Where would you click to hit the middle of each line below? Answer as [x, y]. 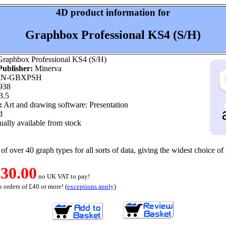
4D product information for [113, 12]
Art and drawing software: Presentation [65, 105]
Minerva [47, 68]
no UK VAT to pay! [63, 176]
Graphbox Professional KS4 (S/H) [113, 35]
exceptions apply [91, 186]
